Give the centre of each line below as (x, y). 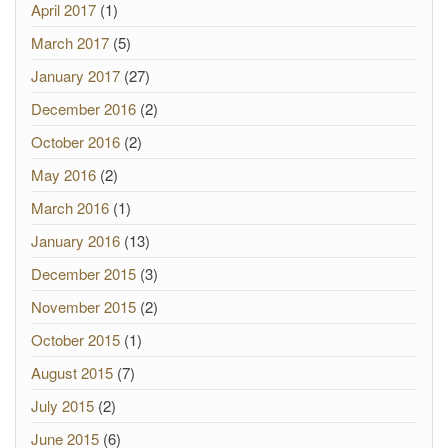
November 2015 (83, 306)
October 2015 (75, 339)
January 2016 (75, 240)
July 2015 (62, 405)
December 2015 (83, 273)
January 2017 (75, 75)
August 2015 (72, 372)
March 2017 (70, 42)
